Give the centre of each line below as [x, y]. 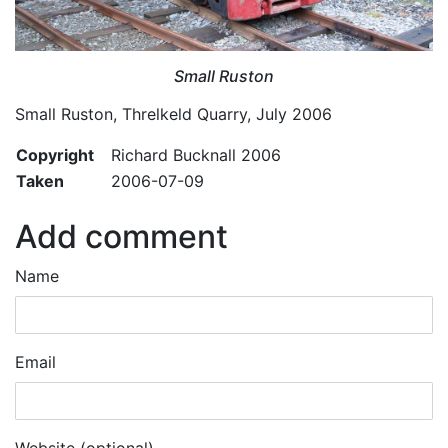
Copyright [55, 154]
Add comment [121, 236]
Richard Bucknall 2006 [196, 154]
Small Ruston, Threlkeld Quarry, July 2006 [173, 113]
